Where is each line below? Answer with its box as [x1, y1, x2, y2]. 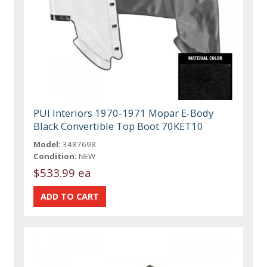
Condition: [33, 150, 77, 162]
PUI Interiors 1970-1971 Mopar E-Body [33, 105, 214, 120]
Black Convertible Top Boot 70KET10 [33, 119, 204, 133]
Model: [33, 138, 61, 150]
